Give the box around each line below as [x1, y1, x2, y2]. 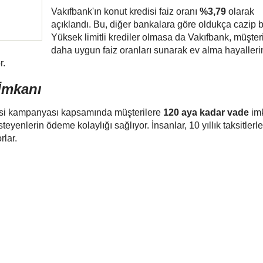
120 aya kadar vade [163, 107, 249, 117]
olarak [226, 6, 254, 16]
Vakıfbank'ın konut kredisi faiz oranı [51, 6, 200, 16]
